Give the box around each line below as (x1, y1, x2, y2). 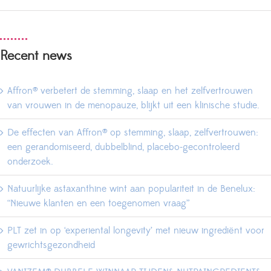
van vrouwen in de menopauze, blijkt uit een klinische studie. (7, 99, 260, 112)
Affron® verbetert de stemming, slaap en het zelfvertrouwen (7, 85, 253, 97)
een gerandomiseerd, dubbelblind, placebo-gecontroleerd (7, 141, 240, 154)
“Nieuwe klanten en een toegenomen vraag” (7, 197, 189, 210)
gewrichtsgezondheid (7, 239, 95, 252)
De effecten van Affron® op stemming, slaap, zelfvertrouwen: (7, 126, 258, 139)
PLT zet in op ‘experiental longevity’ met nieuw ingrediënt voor (7, 224, 264, 237)
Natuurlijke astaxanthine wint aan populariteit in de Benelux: (7, 183, 255, 195)
